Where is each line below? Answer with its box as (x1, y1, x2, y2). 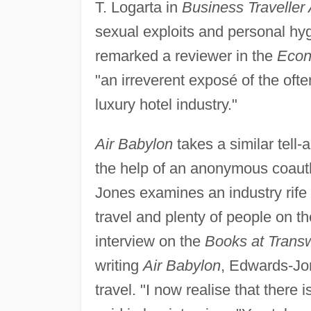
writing (94, 256, 143, 274)
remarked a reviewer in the (94, 47, 277, 65)
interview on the (94, 232, 205, 250)
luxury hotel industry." (94, 95, 237, 113)
